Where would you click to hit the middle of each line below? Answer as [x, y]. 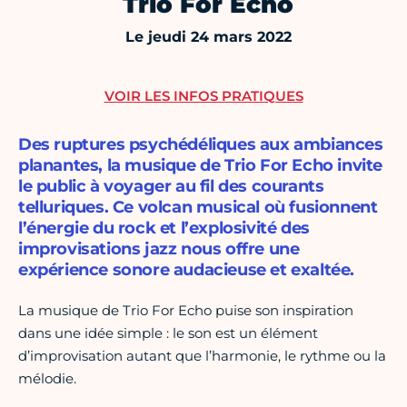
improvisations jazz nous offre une [159, 249]
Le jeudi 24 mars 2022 [208, 37]
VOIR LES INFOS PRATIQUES [203, 96]
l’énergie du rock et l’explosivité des [164, 228]
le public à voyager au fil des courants [171, 187]
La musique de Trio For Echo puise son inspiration [186, 311]
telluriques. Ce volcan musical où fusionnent [198, 208]
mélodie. [47, 379]
